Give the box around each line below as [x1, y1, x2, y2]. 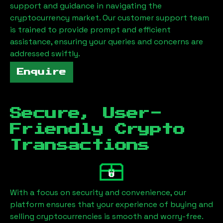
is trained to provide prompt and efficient [10, 24, 171, 35]
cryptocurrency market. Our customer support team [10, 12, 209, 23]
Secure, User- [10, 108, 162, 119]
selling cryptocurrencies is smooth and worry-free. [10, 211, 203, 222]
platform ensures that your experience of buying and [10, 199, 213, 210]
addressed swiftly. [10, 48, 80, 59]
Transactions [10, 139, 150, 151]
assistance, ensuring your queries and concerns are [10, 36, 203, 47]
